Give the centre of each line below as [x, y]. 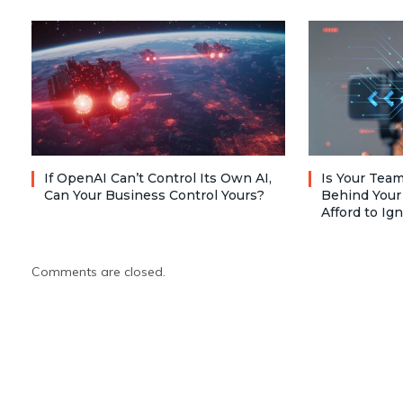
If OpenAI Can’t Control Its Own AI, [158, 178]
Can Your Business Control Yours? [154, 195]
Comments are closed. [99, 271]
